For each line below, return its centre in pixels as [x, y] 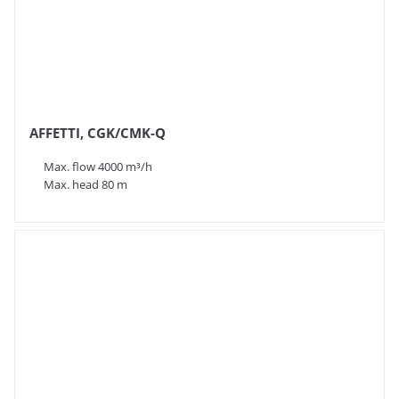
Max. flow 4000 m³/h [98, 166]
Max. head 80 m [85, 184]
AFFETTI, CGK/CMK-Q [98, 132]
